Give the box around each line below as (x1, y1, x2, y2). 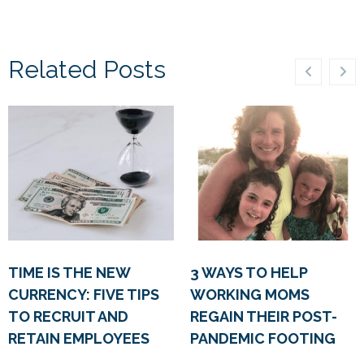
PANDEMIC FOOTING (190, 330, 336, 348)
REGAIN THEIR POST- (190, 308, 337, 326)
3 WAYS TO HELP (190, 264, 308, 282)
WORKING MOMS (190, 286, 310, 304)
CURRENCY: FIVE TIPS (8, 286, 159, 304)
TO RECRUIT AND (8, 308, 128, 326)
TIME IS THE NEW (8, 264, 130, 282)
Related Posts (8, 54, 166, 84)
